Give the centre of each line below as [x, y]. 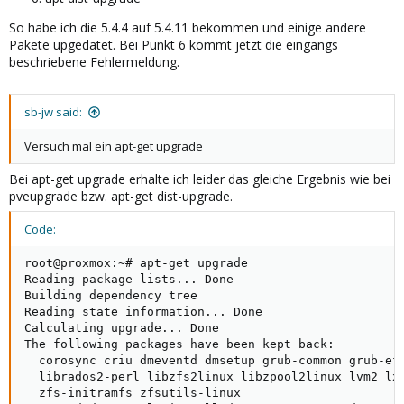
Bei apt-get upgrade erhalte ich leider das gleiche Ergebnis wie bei [200, 179]
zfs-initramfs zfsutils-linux [133, 393]
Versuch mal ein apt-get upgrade [114, 146]
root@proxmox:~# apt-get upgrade [136, 263]
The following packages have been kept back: [179, 344]
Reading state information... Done [143, 312]
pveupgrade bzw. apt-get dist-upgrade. [121, 196]
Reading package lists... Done [129, 279]
